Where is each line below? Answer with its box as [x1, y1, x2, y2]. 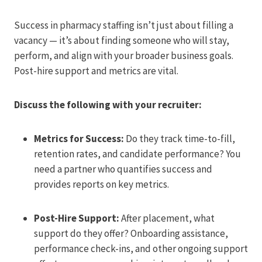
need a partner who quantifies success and [34, 163, 212, 176]
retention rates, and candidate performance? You [34, 147, 241, 161]
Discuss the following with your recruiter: [14, 98, 202, 112]
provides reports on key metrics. [34, 178, 169, 191]
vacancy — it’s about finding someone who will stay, [14, 34, 229, 47]
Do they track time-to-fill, [124, 132, 235, 146]
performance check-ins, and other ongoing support [34, 242, 248, 256]
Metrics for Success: [34, 132, 124, 146]
